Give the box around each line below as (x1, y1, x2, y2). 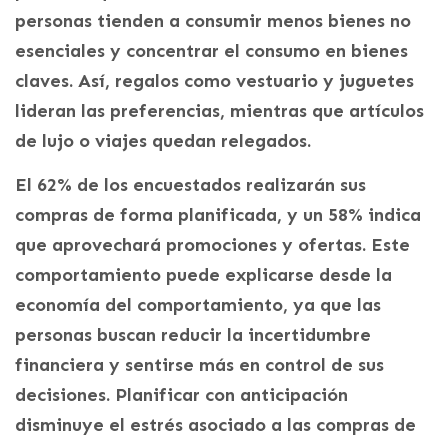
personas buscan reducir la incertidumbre (15, 324, 371, 347)
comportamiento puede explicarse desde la (15, 264, 392, 287)
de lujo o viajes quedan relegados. (15, 130, 311, 153)
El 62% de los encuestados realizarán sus (15, 174, 366, 197)
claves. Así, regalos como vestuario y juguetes (15, 70, 414, 93)
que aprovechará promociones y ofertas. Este (15, 234, 410, 257)
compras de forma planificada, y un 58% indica (15, 204, 421, 227)
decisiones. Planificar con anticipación (15, 384, 348, 407)
